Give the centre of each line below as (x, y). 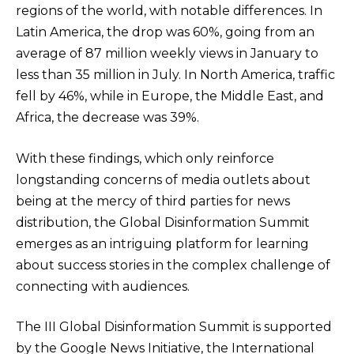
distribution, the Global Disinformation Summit (163, 222)
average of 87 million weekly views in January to (167, 54)
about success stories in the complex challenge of (173, 265)
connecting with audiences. (103, 286)
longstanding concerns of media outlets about (163, 179)
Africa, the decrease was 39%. (107, 118)
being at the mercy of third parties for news (153, 201)
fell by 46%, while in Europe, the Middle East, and (170, 96)
